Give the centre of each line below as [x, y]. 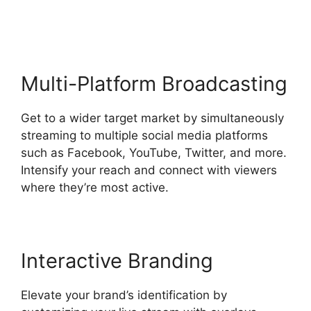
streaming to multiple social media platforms [144, 135]
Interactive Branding [117, 260]
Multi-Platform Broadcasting [154, 83]
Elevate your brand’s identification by [124, 295]
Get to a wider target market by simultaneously [152, 118]
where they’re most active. [95, 187]
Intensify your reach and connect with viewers [149, 170]
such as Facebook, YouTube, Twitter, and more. [154, 152]
